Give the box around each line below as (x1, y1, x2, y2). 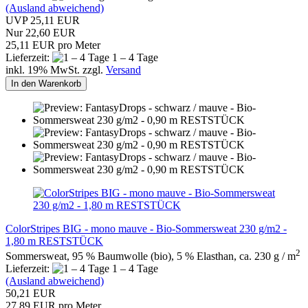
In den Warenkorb (11, 78, 81, 89)
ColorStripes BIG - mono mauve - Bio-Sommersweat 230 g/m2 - (5, 222, 287, 234)
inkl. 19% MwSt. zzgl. (5, 63, 106, 76)
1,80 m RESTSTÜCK (5, 234, 103, 247)
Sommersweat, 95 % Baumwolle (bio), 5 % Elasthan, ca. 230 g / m (5, 250, 296, 263)
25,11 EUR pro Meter (5, 38, 100, 51)
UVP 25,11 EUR (5, 14, 80, 26)
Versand (106, 63, 141, 76)
